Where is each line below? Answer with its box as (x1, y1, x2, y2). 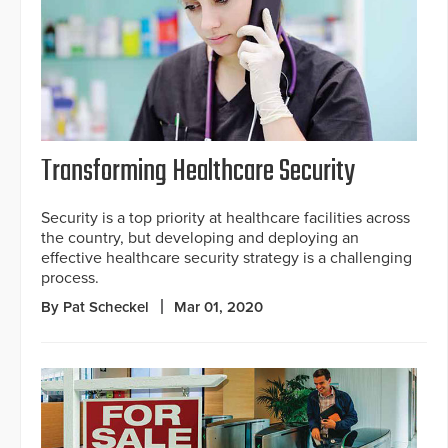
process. (41, 267, 99, 288)
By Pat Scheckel (41, 297, 149, 316)
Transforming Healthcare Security (41, 148, 355, 195)
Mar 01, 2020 (174, 297, 263, 316)
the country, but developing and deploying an (41, 227, 359, 248)
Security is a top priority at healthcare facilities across (41, 207, 410, 228)
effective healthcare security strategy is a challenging (41, 247, 412, 268)
